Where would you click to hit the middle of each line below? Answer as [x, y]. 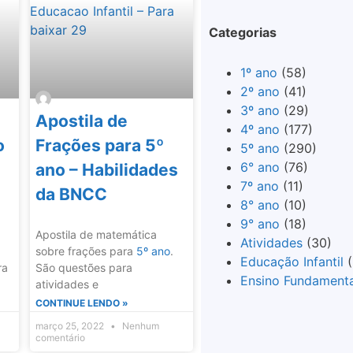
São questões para [84, 268]
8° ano [260, 204]
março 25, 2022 [71, 326]
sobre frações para [85, 251]
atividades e [67, 284]
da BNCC [71, 195]
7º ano [259, 186]
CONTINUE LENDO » [82, 303]
